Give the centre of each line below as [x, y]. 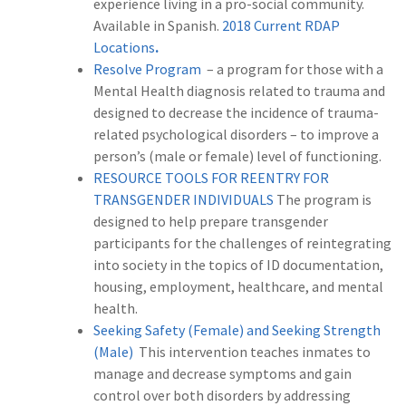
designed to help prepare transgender [211, 222]
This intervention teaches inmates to [252, 352]
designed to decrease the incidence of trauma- [236, 113]
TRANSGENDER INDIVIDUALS [184, 200]
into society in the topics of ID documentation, [238, 265]
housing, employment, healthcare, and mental [238, 287]
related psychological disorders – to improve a [236, 135]
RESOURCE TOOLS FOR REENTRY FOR [211, 178]
